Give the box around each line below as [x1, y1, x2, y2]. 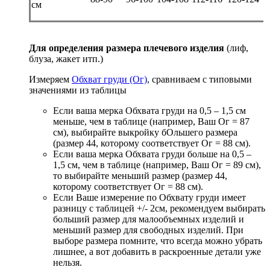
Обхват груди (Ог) [72, 74, 147, 84]
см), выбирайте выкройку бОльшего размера [53, 127, 237, 137]
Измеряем [29, 74, 72, 84]
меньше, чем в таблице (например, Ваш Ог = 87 [53, 116, 250, 127]
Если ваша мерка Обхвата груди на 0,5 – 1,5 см [53, 105, 246, 116]
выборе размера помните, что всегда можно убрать [53, 235, 262, 246]
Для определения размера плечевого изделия [29, 42, 224, 53]
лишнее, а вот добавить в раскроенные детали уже [53, 246, 261, 257]
